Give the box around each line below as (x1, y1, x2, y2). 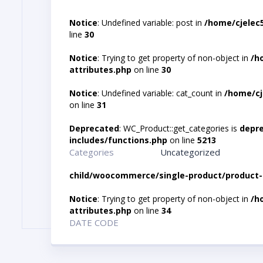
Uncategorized (160, 146, 221, 158)
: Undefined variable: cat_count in (97, 87, 224, 99)
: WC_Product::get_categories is (119, 122, 240, 134)
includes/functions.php (69, 134, 167, 146)
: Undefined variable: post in (97, 16, 204, 28)
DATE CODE (69, 216, 119, 228)
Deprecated (69, 122, 119, 134)
